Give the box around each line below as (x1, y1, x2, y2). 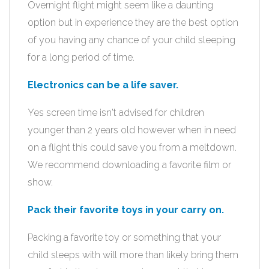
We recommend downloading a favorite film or (28, 159, 231, 171)
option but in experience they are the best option (28, 17, 238, 28)
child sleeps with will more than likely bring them (28, 249, 238, 261)
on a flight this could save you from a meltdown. (28, 142, 237, 153)
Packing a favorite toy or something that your (28, 232, 221, 243)
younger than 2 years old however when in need (28, 124, 236, 136)
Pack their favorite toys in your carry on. (28, 204, 224, 216)
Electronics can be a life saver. (28, 79, 178, 91)
